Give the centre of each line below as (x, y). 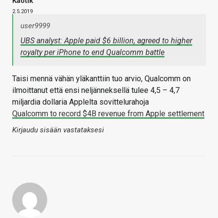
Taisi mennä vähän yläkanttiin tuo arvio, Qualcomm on (101, 79)
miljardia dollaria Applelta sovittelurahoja (81, 102)
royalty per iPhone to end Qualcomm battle (92, 53)
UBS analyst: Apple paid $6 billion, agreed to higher (106, 41)
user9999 (35, 26)
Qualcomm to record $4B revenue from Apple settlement (108, 114)
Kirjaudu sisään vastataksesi (58, 130)
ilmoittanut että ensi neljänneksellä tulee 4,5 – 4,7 (96, 91)
